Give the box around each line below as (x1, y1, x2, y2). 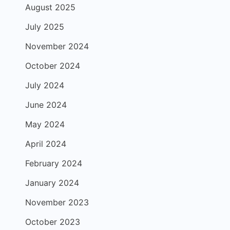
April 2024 (25, 139, 66, 149)
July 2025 (25, 22, 64, 32)
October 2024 (25, 61, 80, 71)
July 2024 (25, 80, 64, 90)
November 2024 (25, 41, 89, 51)
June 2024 (25, 100, 67, 110)
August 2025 (25, 2, 75, 12)
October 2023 (25, 217, 80, 227)
